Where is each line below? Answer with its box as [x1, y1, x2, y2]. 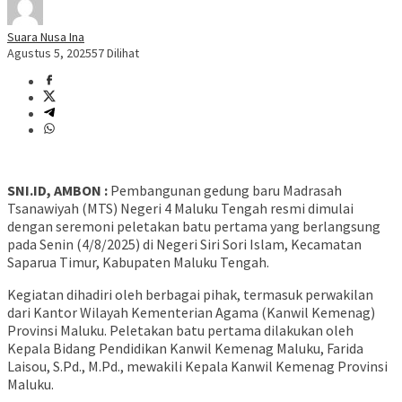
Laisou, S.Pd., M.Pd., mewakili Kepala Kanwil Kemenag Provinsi [7, 357, 388, 376]
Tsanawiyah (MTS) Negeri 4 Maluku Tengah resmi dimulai [7, 199, 354, 218]
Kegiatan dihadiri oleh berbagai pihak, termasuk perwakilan [7, 285, 373, 304]
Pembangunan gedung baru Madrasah [108, 181, 342, 200]
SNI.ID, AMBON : [7, 181, 108, 200]
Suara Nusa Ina [7, 29, 84, 46]
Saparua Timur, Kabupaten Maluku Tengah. [7, 253, 269, 272]
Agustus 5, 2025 [7, 45, 92, 62]
